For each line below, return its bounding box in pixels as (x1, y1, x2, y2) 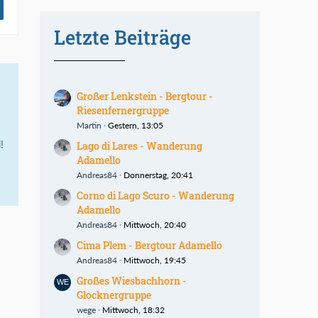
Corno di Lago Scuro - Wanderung (77, 189, 234, 202)
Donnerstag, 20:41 (124, 170, 193, 180)
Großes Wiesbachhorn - (77, 274, 187, 287)
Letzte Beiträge (54, 25, 191, 50)
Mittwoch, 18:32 (102, 305, 165, 315)
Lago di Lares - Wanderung (77, 139, 202, 153)
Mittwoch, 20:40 (124, 219, 186, 230)
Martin (77, 120, 102, 131)
